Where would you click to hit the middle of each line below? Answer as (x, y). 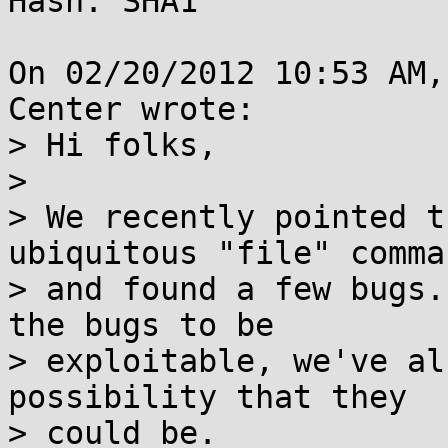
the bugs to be (141, 325)
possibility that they (207, 397)
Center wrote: (131, 109)
